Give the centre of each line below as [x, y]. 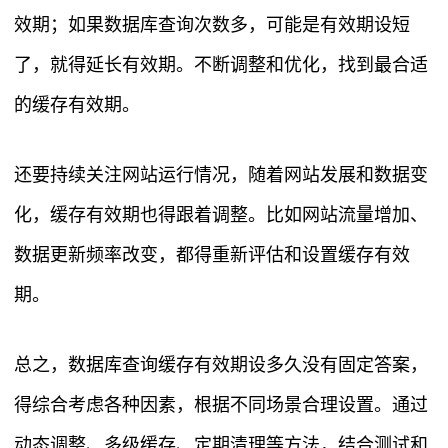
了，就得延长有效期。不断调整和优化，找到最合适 [221, 65]
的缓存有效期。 [77, 105]
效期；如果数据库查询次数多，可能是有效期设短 [212, 25]
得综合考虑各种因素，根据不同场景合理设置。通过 [221, 405]
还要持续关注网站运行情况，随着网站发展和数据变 [221, 175]
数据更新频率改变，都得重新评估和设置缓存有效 [212, 255]
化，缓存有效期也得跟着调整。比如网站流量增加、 [221, 215]
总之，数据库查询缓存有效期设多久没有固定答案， [221, 365]
